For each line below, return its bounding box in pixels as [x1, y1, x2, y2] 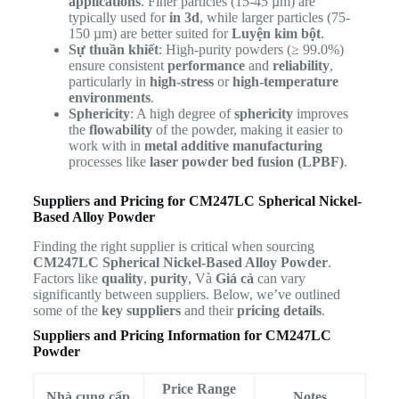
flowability [88, 122, 152, 138]
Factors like [32, 271, 102, 287]
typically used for [68, 10, 169, 26]
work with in [68, 138, 144, 154]
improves [292, 106, 348, 122]
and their [180, 303, 237, 319]
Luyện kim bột [231, 26, 321, 42]
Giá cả [215, 271, 254, 287]
